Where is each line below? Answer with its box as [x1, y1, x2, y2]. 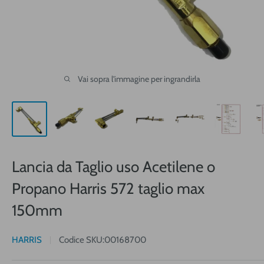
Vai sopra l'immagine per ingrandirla [77, 74, 200, 85]
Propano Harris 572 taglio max [12, 179, 204, 199]
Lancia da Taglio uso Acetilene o [12, 157, 215, 177]
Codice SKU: [59, 235, 104, 246]
